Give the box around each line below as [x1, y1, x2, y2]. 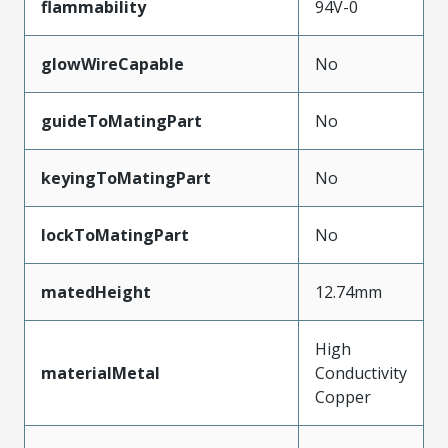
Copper [315, 385, 371, 408]
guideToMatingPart [41, 109, 202, 132]
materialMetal [41, 361, 160, 384]
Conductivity [315, 361, 407, 384]
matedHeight [41, 280, 151, 303]
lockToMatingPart [41, 223, 189, 246]
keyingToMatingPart [41, 166, 211, 189]
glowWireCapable [41, 52, 184, 75]
